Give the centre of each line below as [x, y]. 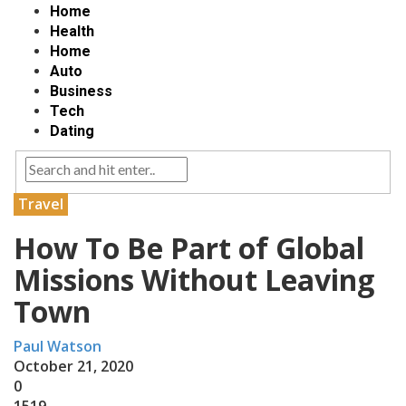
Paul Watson [58, 347]
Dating [72, 131]
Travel [41, 204]
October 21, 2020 [73, 367]
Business [81, 92]
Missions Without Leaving [194, 280]
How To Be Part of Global [189, 248]
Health [72, 32]
